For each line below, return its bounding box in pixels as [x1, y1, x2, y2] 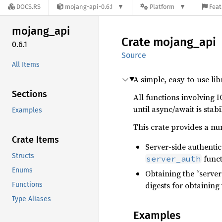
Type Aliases [12, 194, 51, 203]
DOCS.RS [16, 3, 41, 11]
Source [121, 51, 146, 60]
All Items [12, 60, 40, 69]
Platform [150, 3, 175, 11]
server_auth [146, 154, 201, 164]
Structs [12, 151, 34, 160]
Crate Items [12, 134, 59, 145]
